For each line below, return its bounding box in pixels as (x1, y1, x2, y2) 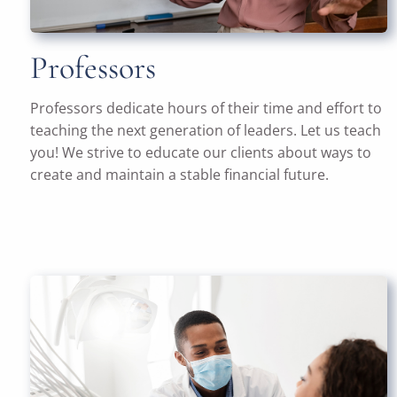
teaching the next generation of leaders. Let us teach (30, 121, 382, 141)
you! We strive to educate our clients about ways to (30, 143, 372, 163)
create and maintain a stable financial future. (30, 165, 330, 185)
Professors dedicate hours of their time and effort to (30, 98, 383, 119)
